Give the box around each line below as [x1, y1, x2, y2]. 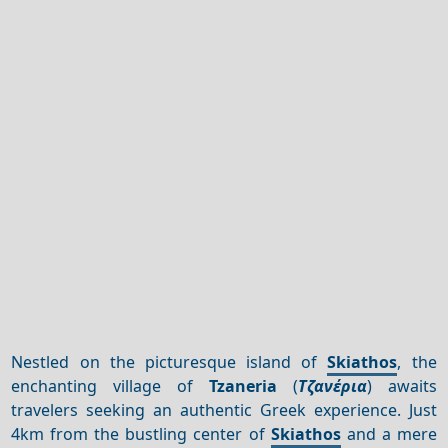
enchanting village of [11, 374, 209, 397]
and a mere [340, 422, 437, 445]
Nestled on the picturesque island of [11, 350, 328, 373]
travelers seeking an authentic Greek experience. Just [11, 398, 437, 421]
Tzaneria [208, 374, 277, 397]
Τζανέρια [297, 374, 367, 397]
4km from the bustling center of [11, 422, 271, 445]
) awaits [366, 374, 437, 397]
